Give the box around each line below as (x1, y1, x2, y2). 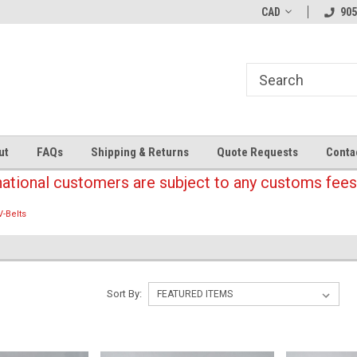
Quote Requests (217, 145, 298, 159)
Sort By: (106, 288, 142, 300)
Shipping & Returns (91, 145, 189, 159)
